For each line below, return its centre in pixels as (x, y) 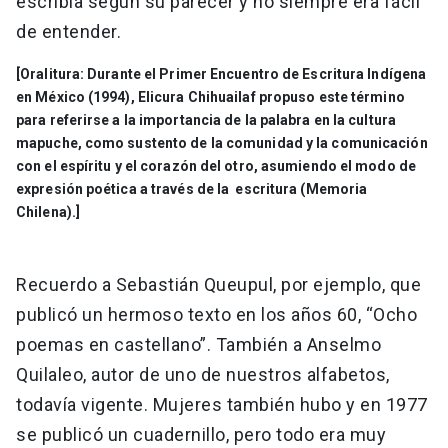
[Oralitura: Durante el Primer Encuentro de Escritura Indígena (221, 74)
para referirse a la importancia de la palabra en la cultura (206, 120)
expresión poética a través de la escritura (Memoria (192, 189)
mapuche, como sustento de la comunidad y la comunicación (222, 143)
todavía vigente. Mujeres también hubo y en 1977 (222, 405)
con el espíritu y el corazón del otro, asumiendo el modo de (216, 166)
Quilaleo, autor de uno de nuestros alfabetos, (203, 375)
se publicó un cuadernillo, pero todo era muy (201, 435)
